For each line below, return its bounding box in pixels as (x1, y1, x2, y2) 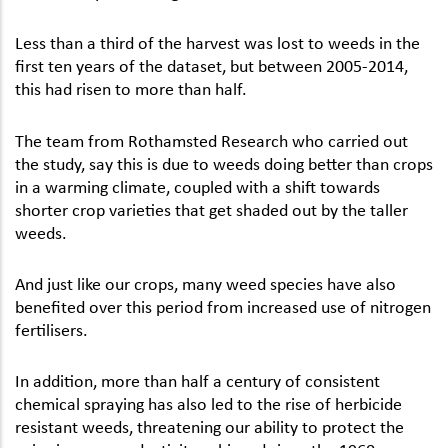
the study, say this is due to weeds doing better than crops (15, 152, 433, 173)
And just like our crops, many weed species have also (15, 272, 396, 293)
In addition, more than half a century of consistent (15, 369, 380, 390)
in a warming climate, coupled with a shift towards (15, 175, 380, 196)
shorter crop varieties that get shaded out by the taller (15, 198, 408, 219)
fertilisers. (15, 318, 88, 339)
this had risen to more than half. (15, 78, 247, 99)
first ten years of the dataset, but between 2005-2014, (15, 55, 408, 76)
